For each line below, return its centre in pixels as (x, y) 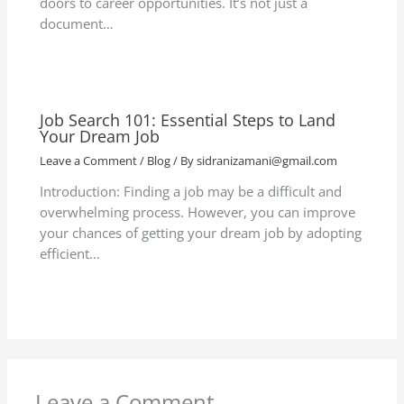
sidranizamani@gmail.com (267, 160)
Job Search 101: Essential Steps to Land (188, 119)
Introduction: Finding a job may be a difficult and (191, 192)
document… (77, 23)
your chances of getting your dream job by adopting (201, 233)
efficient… (70, 254)
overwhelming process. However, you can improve (198, 212)
